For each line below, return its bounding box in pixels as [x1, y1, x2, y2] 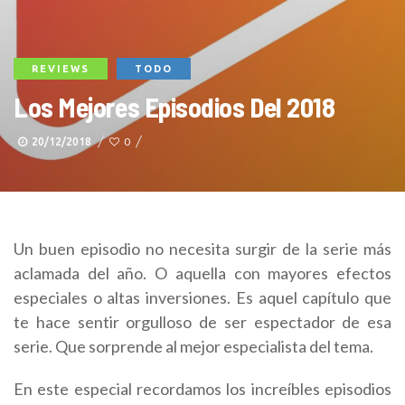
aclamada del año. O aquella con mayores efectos [14, 263, 391, 283]
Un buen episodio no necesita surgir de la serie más [14, 239, 391, 259]
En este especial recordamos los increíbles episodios [14, 379, 391, 399]
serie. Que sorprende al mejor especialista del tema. [14, 336, 373, 356]
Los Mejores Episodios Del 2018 [14, 90, 335, 123]
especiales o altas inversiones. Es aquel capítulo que [14, 287, 391, 307]
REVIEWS [32, 63, 89, 74]
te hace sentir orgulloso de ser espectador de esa [14, 312, 391, 332]
